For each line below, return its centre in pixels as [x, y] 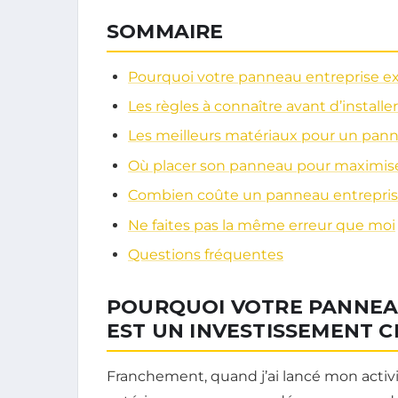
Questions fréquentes [206, 254]
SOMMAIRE [165, 31]
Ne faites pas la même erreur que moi [262, 225]
